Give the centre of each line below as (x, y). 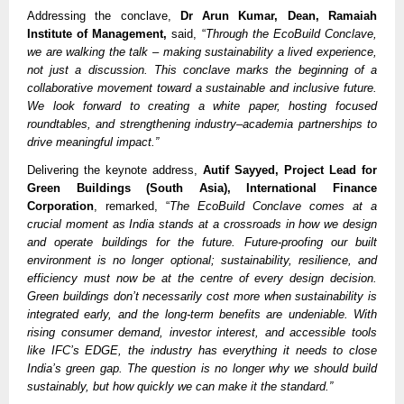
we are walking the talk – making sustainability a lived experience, (202, 52)
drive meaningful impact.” (93, 142)
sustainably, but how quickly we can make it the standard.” (180, 386)
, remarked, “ (132, 206)
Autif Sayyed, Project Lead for (290, 170)
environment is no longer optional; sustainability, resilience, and (202, 260)
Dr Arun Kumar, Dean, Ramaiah (279, 16)
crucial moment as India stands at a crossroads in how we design (202, 224)
